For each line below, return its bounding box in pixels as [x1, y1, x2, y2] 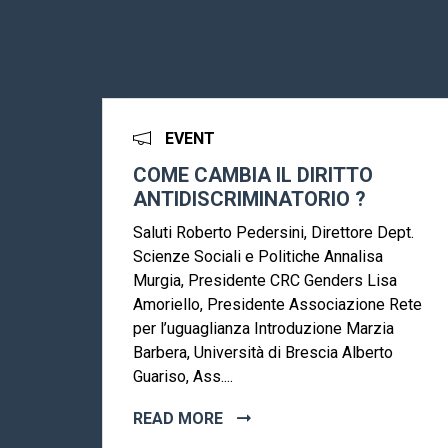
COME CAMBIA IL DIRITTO [133, 163, 373, 188]
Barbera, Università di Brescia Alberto [133, 343, 393, 363]
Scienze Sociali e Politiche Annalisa [133, 247, 383, 267]
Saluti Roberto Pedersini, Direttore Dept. [133, 223, 414, 243]
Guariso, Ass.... [133, 367, 233, 387]
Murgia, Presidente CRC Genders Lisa [133, 271, 397, 291]
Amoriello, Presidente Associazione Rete [133, 295, 422, 315]
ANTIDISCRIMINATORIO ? [133, 187, 366, 212]
